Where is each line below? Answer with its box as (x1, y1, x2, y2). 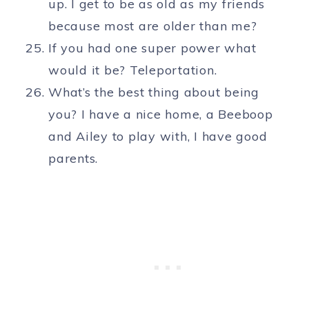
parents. (48, 150, 98, 167)
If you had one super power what (48, 40, 257, 57)
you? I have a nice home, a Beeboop (48, 106, 273, 123)
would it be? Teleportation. (48, 62, 217, 79)
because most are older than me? (48, 18, 257, 34)
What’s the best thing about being (48, 84, 259, 101)
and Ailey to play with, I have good (48, 128, 268, 145)
